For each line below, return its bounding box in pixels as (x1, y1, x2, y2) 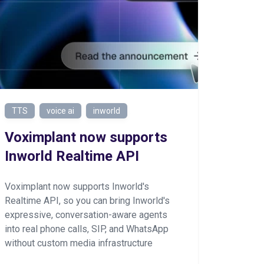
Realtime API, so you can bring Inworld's (5, 195, 170, 206)
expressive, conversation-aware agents (5, 209, 167, 220)
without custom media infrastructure (5, 237, 153, 249)
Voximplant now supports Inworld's (5, 181, 149, 192)
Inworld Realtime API (5, 148, 139, 164)
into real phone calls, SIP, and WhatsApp (5, 223, 169, 235)
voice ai (47, 106, 74, 115)
